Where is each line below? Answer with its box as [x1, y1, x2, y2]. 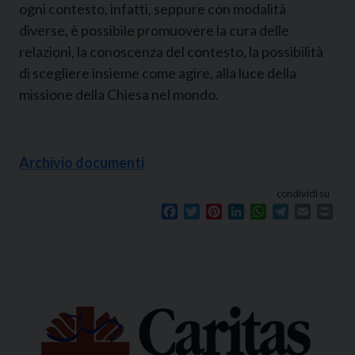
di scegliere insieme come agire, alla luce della [19, 63, 296, 82]
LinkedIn [244, 204, 291, 219]
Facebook [177, 204, 233, 219]
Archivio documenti [19, 153, 144, 171]
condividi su [277, 186, 330, 200]
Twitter [200, 204, 241, 219]
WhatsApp [266, 204, 325, 219]
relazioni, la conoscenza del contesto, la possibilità [19, 42, 323, 60]
